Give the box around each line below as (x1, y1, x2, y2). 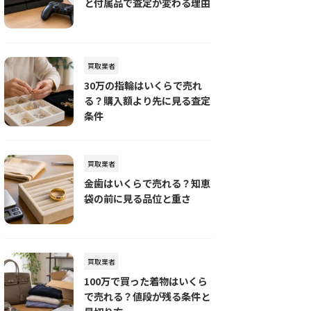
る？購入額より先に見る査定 (84, 93, 210, 108)
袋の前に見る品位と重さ (84, 191, 191, 205)
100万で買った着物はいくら (84, 274, 208, 288)
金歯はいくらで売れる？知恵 (84, 176, 210, 190)
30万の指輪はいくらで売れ (84, 78, 202, 92)
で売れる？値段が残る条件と (84, 289, 210, 303)
